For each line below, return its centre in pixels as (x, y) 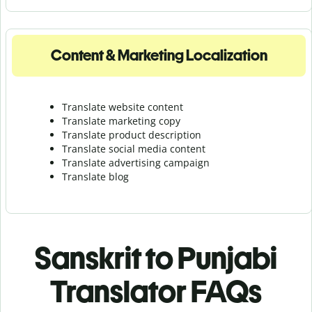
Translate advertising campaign (136, 162)
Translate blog (95, 176)
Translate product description (132, 134)
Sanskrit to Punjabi (156, 258)
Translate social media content (134, 148)
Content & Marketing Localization (159, 55)
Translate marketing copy (121, 120)
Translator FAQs (156, 291)
